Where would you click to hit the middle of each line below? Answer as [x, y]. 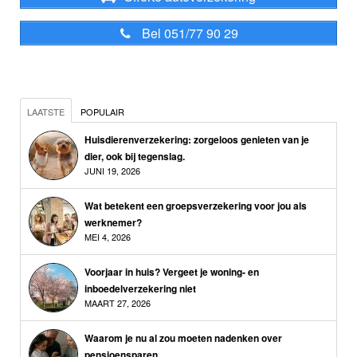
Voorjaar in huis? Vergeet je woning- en [172, 272]
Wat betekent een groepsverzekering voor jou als [196, 206]
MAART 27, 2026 [118, 303]
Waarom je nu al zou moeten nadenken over [183, 338]
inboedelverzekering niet [140, 289]
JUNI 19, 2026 [112, 171]
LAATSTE [46, 112]
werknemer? [113, 223]
